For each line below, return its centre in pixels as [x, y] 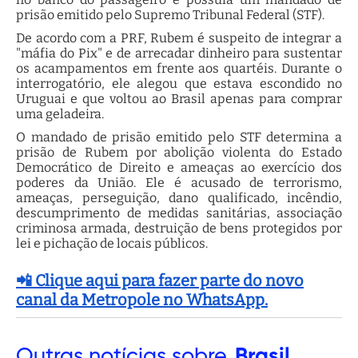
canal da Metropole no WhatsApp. [142, 299]
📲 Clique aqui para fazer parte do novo [160, 280]
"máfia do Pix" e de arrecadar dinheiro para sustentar [179, 53]
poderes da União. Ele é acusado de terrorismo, [179, 182]
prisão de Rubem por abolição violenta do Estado [179, 152]
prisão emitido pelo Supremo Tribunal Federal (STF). [170, 14]
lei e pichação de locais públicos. [112, 243]
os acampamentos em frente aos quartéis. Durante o [179, 68]
